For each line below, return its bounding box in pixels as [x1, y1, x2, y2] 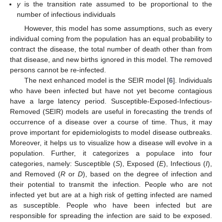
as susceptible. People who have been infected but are [10, 201, 212, 209]
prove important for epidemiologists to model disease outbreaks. [10, 128, 212, 136]
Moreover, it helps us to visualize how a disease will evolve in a [10, 138, 212, 147]
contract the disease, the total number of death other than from [10, 45, 212, 53]
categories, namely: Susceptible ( [10, 159, 115, 167]
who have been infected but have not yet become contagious [10, 86, 212, 95]
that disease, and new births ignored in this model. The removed [10, 55, 212, 63]
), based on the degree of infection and [83, 169, 213, 178]
